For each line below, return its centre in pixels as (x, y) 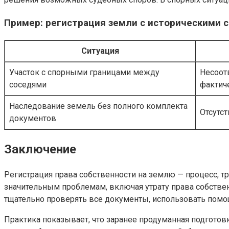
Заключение (40, 149)
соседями (28, 84)
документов (33, 118)
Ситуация (100, 51)
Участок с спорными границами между (84, 72)
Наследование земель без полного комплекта (98, 106)
